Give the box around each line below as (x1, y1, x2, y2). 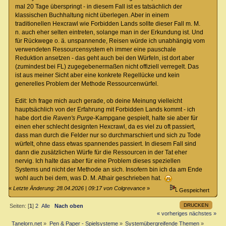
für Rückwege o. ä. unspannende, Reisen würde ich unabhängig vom (15, 37, 205, 44)
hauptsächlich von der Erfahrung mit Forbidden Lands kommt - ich (15, 105, 195, 113)
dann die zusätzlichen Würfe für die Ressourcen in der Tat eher (15, 148, 187, 156)
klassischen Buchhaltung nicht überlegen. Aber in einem (15, 11, 169, 19)
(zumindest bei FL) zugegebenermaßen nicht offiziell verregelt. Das (15, 63, 199, 70)
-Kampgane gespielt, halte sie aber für (93, 114, 198, 122)
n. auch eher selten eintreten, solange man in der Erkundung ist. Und (15, 28, 203, 36)
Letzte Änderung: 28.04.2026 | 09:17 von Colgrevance (13, 185, 146, 192)
